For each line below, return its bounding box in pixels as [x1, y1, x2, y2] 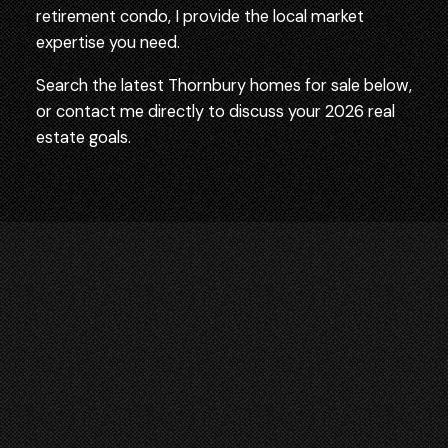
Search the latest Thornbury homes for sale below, [35, 74, 412, 96]
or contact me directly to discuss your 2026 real [35, 100, 395, 122]
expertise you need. [35, 32, 184, 54]
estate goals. [35, 126, 131, 148]
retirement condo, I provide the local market [35, 6, 364, 28]
